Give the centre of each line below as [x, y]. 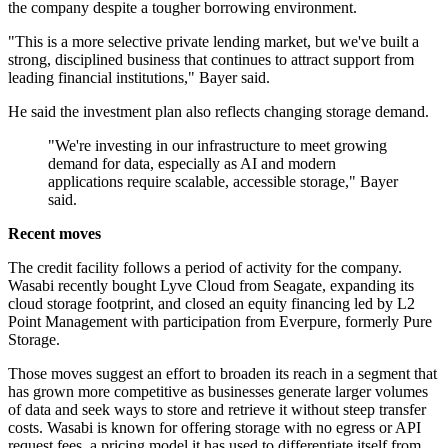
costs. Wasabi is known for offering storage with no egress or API [214, 428]
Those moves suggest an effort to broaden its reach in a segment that [222, 374]
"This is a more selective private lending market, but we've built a [213, 42]
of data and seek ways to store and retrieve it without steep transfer [217, 410]
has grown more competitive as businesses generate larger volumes [218, 392]
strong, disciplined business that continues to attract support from [211, 60]
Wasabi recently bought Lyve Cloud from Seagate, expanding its [211, 286]
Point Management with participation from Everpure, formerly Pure [220, 322]
